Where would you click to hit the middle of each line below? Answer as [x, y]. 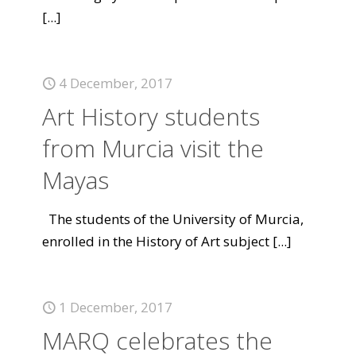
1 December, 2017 [116, 307]
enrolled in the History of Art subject [156, 241]
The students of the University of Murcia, [173, 219]
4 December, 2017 [116, 83]
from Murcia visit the [153, 148]
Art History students [151, 116]
